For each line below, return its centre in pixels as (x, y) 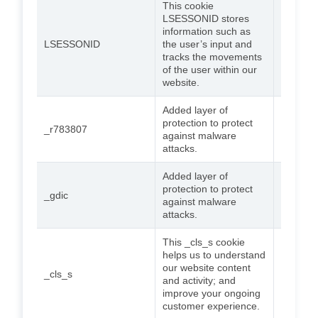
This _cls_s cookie (204, 242)
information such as (207, 31)
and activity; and (199, 280)
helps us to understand (214, 254)
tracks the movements (212, 56)
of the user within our (210, 69)
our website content (207, 267)
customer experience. (211, 306)
